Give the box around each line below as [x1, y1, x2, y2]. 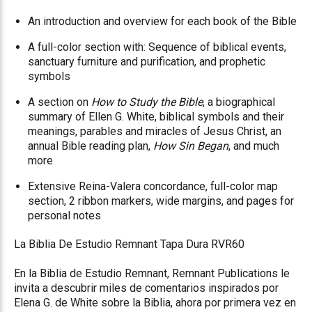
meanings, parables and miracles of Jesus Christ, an [28, 125, 281, 139]
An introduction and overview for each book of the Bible [28, 15, 297, 29]
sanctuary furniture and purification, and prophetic [28, 55, 265, 69]
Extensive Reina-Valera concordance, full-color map [28, 180, 278, 194]
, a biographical [203, 95, 275, 109]
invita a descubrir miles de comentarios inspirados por [14, 281, 279, 295]
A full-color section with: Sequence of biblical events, [28, 40, 286, 54]
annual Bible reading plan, [28, 139, 153, 153]
